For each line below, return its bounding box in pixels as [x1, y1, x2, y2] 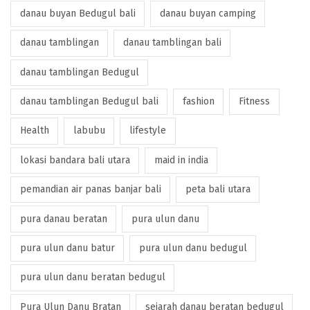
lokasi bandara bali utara [19, 154, 130, 166]
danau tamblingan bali [122, 37, 221, 49]
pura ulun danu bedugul [138, 241, 247, 254]
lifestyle [129, 125, 166, 137]
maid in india [154, 154, 208, 166]
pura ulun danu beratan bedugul [19, 271, 165, 284]
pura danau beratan [19, 212, 107, 225]
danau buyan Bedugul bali [19, 7, 136, 19]
